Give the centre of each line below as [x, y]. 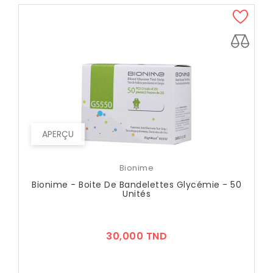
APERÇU [58, 134]
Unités [136, 194]
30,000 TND [136, 236]
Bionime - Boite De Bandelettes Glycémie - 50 [136, 185]
